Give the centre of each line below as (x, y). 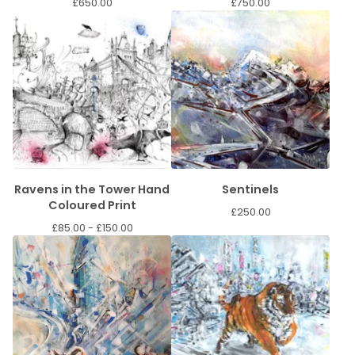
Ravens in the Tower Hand (76, 189)
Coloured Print (92, 205)
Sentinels (250, 189)
